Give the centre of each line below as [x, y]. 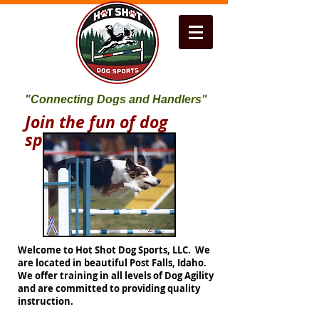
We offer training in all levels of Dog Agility [116, 276]
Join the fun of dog [96, 122]
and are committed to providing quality [109, 288]
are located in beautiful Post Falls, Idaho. [113, 263]
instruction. [46, 301]
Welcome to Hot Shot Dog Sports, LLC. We [114, 250]
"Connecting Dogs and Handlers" [116, 99]
